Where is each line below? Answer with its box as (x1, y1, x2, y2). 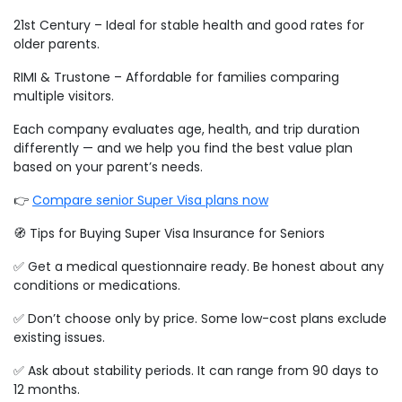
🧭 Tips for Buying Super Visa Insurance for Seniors (13, 224, 325, 243)
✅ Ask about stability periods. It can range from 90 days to (13, 362, 379, 380)
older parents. (13, 35, 100, 54)
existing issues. (13, 328, 105, 347)
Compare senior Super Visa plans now (32, 191, 268, 210)
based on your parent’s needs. (13, 158, 203, 177)
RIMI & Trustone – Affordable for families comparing (13, 68, 339, 87)
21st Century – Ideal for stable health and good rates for (13, 16, 364, 35)
